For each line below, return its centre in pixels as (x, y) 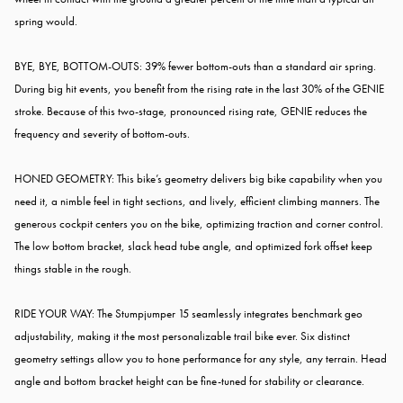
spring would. (46, 22)
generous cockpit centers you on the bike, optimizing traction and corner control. (199, 224)
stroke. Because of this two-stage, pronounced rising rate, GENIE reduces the (191, 112)
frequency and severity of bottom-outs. (102, 134)
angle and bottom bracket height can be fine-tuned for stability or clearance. (189, 381)
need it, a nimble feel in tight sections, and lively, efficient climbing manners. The (197, 201)
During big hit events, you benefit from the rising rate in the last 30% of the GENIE (199, 89)
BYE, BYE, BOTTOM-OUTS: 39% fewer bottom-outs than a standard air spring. (195, 67)
